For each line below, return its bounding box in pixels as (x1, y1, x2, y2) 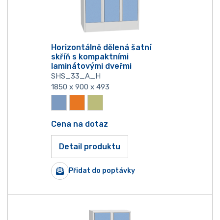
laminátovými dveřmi (51, 61, 132, 71)
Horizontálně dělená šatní (51, 43, 151, 53)
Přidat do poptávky (69, 166, 135, 175)
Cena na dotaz (51, 119, 108, 129)
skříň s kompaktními (51, 52, 129, 62)
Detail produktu (59, 142, 120, 152)
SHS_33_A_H (51, 72, 101, 81)
